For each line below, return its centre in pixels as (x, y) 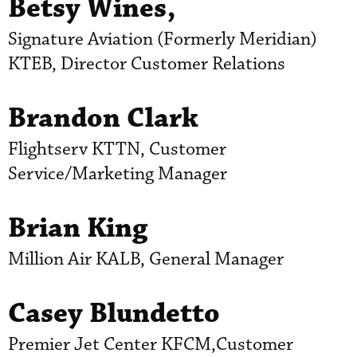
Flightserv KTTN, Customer (117, 149)
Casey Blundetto (114, 313)
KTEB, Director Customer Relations (147, 64)
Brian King (78, 228)
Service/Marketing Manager (118, 174)
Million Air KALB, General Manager (146, 259)
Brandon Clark (103, 118)
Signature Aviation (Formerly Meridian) (163, 39)
